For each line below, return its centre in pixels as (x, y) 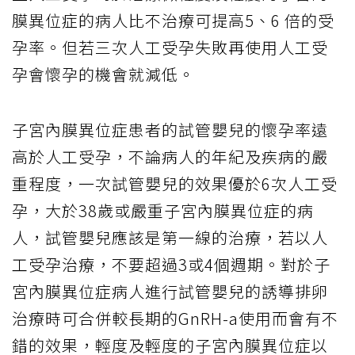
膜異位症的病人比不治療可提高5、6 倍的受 (173, 21)
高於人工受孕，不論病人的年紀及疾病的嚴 (170, 157)
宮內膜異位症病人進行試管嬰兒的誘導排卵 (170, 292)
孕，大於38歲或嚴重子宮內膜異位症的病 (163, 211)
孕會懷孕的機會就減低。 (103, 74)
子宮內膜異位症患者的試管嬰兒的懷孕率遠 (170, 130)
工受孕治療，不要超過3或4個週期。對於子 (171, 265)
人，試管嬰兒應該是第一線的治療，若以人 (170, 238)
